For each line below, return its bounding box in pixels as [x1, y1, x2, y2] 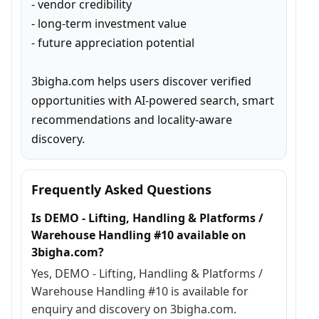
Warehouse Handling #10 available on [31, 227, 246, 243]
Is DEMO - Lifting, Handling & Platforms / [31, 210, 263, 226]
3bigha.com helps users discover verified [31, 73, 251, 89]
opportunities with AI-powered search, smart [31, 93, 274, 108]
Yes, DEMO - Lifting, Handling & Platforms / [31, 266, 263, 281]
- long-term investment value [31, 16, 187, 31]
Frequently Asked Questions [31, 181, 211, 198]
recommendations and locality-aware [31, 112, 232, 127]
